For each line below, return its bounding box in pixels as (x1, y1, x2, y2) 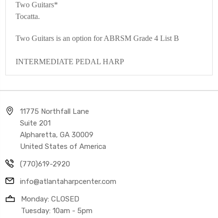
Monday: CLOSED (21, 194, 79, 203)
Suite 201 (20, 118, 51, 127)
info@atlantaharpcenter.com (20, 177, 116, 186)
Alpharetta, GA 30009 (20, 130, 93, 139)
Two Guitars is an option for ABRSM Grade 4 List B (16, 34, 181, 42)
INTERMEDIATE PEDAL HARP (16, 57, 124, 66)
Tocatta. (16, 12, 40, 20)
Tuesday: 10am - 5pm (21, 206, 92, 215)
